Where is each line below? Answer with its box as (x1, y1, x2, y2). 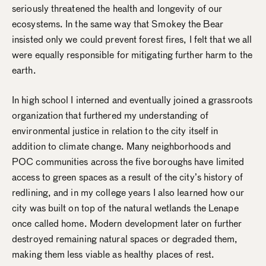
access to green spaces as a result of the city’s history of (12, 170, 243, 184)
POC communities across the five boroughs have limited (12, 155, 245, 169)
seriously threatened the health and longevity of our (12, 2, 223, 15)
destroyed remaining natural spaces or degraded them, (12, 232, 238, 246)
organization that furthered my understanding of (12, 109, 208, 122)
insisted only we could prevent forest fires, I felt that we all (12, 33, 252, 46)
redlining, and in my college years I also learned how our (12, 186, 244, 199)
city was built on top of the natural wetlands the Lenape (12, 201, 239, 215)
